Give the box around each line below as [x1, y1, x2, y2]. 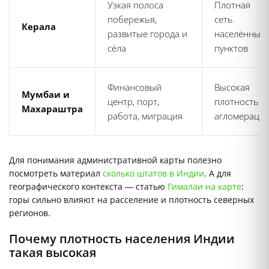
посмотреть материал [9, 168, 103, 180]
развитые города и [107, 28, 187, 40]
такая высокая [9, 244, 96, 261]
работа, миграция [107, 110, 183, 122]
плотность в [214, 95, 266, 108]
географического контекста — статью [9, 181, 168, 193]
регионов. [9, 207, 50, 219]
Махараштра [22, 103, 83, 115]
